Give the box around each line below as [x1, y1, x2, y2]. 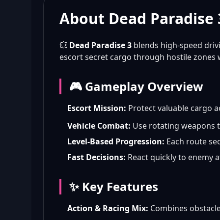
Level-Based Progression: [67, 136, 165, 147]
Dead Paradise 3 [69, 40, 132, 51]
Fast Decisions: [67, 152, 126, 163]
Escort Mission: [67, 103, 126, 113]
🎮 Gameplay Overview [69, 78, 203, 94]
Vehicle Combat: [67, 120, 131, 131]
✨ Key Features [69, 178, 158, 194]
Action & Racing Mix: [67, 203, 148, 214]
